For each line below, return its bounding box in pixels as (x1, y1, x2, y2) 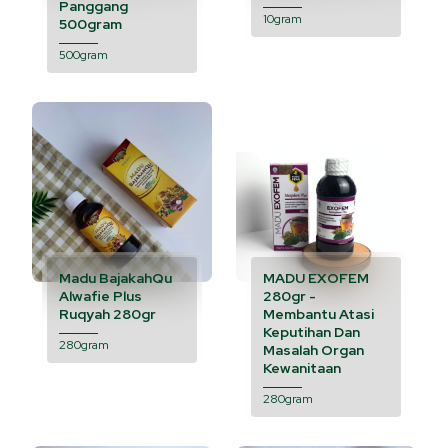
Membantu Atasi (263, 305, 374, 324)
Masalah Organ (263, 341, 364, 360)
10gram (263, 11, 302, 28)
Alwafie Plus (59, 287, 142, 306)
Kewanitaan (263, 359, 341, 378)
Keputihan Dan (263, 323, 360, 342)
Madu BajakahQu (59, 269, 172, 288)
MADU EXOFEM (263, 269, 369, 288)
